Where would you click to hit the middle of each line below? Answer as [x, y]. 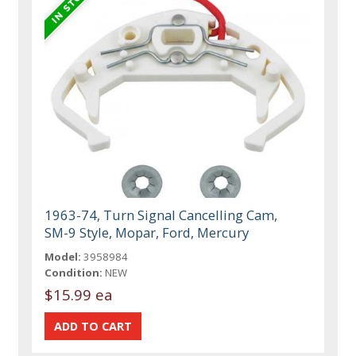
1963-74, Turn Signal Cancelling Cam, [161, 215]
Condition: [74, 273]
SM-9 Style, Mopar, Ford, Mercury [147, 233]
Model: [63, 257]
